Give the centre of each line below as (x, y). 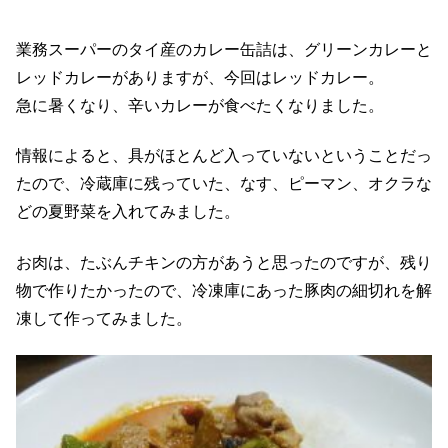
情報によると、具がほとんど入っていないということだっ (224, 156)
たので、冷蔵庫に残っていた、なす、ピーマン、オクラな (224, 184)
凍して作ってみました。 (104, 318)
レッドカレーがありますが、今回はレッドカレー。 (200, 77)
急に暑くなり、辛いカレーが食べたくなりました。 (200, 105)
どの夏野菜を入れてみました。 (128, 212)
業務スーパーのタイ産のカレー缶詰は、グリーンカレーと (224, 49)
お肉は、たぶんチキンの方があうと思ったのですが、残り (224, 262)
